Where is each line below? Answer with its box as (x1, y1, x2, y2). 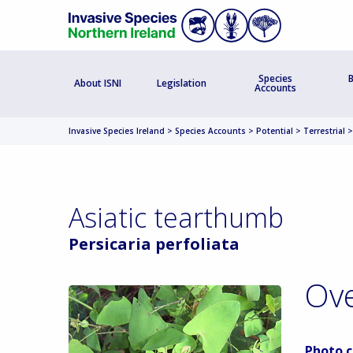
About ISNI (74, 76, 122, 91)
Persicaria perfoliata (69, 232, 240, 255)
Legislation (157, 76, 207, 91)
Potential (256, 124, 293, 136)
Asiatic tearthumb (69, 199, 284, 236)
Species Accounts (175, 124, 246, 136)
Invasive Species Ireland (69, 124, 165, 136)
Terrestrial (303, 124, 345, 136)
